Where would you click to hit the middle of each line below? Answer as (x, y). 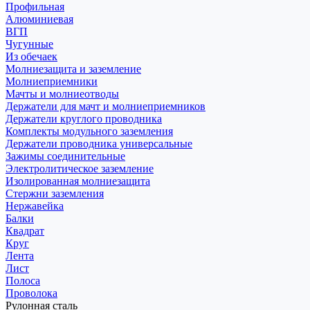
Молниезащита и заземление (73, 69)
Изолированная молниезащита (78, 181)
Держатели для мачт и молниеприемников (106, 106)
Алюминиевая (39, 19)
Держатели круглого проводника (84, 118)
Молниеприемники (52, 81)
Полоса (23, 280)
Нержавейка (35, 206)
